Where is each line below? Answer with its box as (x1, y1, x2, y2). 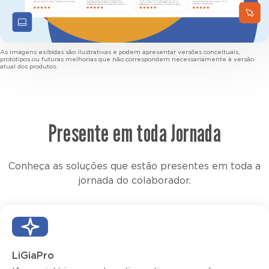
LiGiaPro (12, 250, 54, 261)
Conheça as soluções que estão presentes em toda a (8, 161, 261, 171)
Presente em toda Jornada (47, 118, 222, 147)
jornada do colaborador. (78, 175, 191, 186)
